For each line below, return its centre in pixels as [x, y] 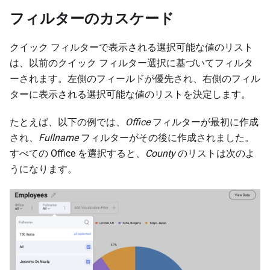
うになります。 [43, 169]
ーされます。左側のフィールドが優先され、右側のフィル [135, 78]
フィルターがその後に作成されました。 [166, 137]
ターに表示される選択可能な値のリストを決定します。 [130, 94]
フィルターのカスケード [92, 18]
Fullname [58, 137]
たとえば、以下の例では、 [67, 122]
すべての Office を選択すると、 [77, 153]
